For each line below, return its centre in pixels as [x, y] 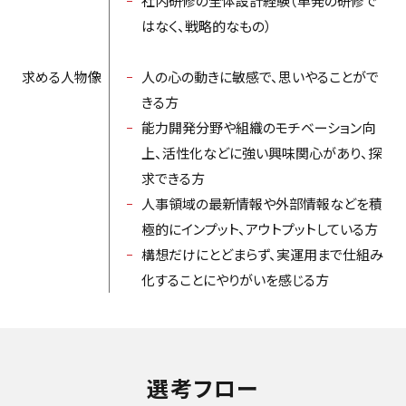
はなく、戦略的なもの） [206, 25]
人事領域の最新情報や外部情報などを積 [261, 203]
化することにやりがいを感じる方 [235, 279]
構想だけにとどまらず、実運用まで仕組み [262, 254]
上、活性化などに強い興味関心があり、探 [261, 152]
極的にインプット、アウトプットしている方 [259, 228]
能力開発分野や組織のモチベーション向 [258, 127]
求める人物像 [61, 76]
